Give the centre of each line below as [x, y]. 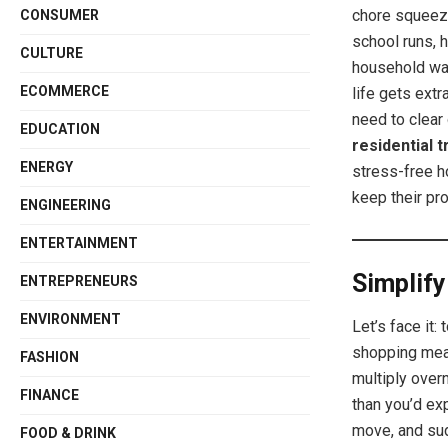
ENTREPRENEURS [79, 280]
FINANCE [50, 394]
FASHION [50, 356]
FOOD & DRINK [68, 432]
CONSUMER [60, 14]
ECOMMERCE [65, 90]
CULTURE [52, 52]
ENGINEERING [66, 204]
